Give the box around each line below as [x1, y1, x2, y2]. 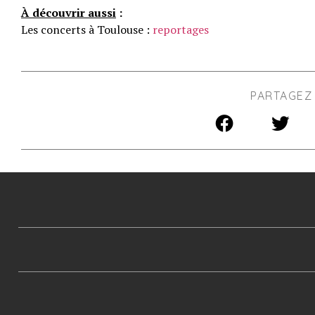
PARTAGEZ [250, 88, 312, 103]
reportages [153, 22, 209, 38]
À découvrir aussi [21, 5, 116, 21]
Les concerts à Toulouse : [21, 22, 153, 38]
